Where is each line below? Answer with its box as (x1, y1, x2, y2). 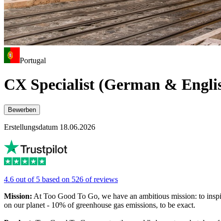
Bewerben (8, 106, 36, 113)
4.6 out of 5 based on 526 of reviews (4, 175, 118, 184)
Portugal (20, 56, 46, 65)
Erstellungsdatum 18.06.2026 (4, 122, 95, 131)
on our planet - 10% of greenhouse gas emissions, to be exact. (4, 200, 195, 209)
